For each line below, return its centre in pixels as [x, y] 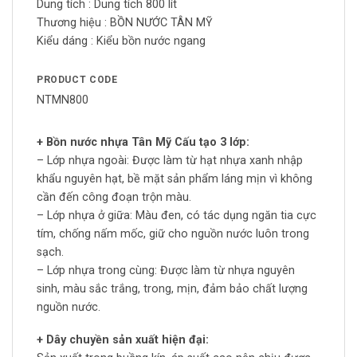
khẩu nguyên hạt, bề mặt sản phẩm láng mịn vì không [175, 178]
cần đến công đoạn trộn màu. [114, 197]
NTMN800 [63, 100]
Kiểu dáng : [67, 41]
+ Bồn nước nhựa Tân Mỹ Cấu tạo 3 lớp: [145, 142]
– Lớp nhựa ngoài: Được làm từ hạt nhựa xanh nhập [170, 160]
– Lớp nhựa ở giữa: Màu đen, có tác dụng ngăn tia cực [177, 215]
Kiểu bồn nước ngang [151, 41]
